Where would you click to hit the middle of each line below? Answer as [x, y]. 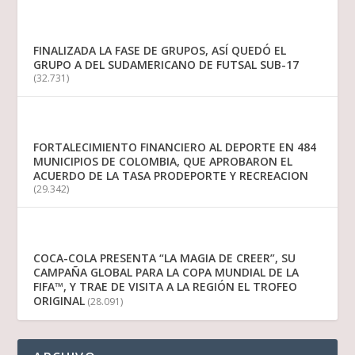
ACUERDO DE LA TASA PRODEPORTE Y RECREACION [171, 176]
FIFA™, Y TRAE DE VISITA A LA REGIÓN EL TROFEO [166, 287]
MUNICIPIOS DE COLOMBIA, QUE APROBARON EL [163, 162]
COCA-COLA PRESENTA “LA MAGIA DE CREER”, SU [165, 258]
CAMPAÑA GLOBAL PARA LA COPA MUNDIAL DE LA [166, 273]
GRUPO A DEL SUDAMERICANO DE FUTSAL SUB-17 [166, 65]
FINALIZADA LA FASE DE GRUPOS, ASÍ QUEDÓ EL [160, 51]
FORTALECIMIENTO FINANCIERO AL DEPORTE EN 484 [175, 147]
